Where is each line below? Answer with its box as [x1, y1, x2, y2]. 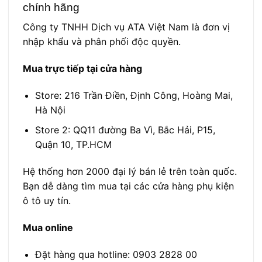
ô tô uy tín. [23, 195, 71, 207]
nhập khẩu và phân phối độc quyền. [23, 36, 181, 48]
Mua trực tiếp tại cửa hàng [23, 63, 142, 75]
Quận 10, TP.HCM [35, 139, 112, 151]
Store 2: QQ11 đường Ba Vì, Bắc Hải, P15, [35, 124, 215, 136]
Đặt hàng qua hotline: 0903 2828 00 [35, 249, 197, 261]
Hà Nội [35, 104, 68, 116]
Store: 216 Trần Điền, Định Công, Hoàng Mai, [35, 89, 233, 102]
